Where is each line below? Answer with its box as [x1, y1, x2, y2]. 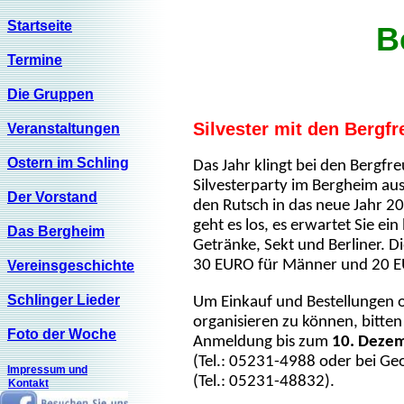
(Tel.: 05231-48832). [193, 373, 335, 390]
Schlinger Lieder [7, 292, 120, 308]
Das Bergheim [7, 224, 105, 239]
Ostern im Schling [7, 155, 129, 170]
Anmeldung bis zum [193, 334, 328, 351]
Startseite [7, 18, 72, 33]
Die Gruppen [7, 87, 94, 102]
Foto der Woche [7, 326, 116, 342]
